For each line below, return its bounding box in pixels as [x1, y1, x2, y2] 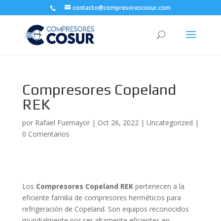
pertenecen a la [135, 182, 184, 191]
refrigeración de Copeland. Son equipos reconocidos [22, 204, 189, 214]
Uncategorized [146, 118, 193, 127]
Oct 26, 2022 [97, 118, 139, 127]
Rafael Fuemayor [35, 118, 90, 127]
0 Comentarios [22, 129, 70, 139]
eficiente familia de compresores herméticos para [22, 193, 181, 202]
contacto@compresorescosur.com [73, 3, 171, 12]
